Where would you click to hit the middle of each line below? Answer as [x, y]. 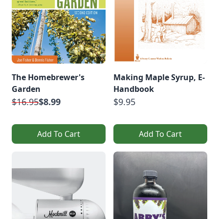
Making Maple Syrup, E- [159, 77]
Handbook [134, 89]
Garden [26, 89]
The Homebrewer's [48, 77]
